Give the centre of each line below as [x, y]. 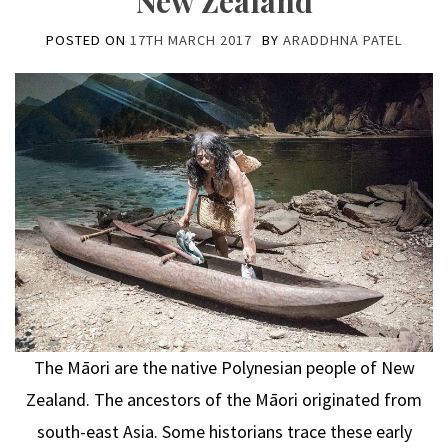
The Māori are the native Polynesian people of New [224, 367]
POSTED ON [87, 40]
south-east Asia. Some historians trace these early [224, 431]
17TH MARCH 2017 [190, 40]
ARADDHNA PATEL [342, 40]
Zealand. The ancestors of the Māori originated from [224, 399]
